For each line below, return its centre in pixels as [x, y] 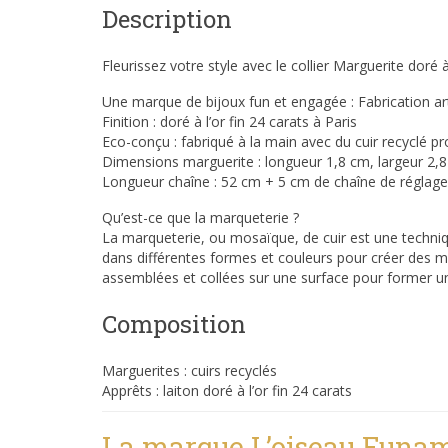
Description [167, 18]
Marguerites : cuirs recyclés [189, 370]
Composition [174, 323]
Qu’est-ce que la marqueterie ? [200, 217]
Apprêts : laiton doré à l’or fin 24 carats [227, 390]
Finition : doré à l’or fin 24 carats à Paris [229, 121]
